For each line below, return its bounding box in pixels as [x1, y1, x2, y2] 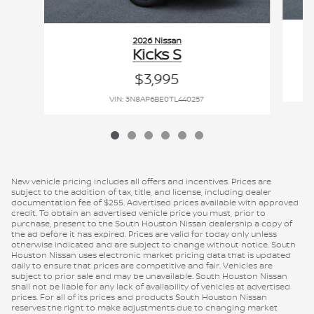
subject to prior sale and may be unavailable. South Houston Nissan [11, 269, 287, 282]
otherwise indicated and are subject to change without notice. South [11, 238, 296, 250]
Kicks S [132, 44, 182, 65]
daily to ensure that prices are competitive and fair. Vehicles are [11, 259, 273, 271]
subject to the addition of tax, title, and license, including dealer [11, 185, 271, 198]
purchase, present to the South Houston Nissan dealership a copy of [11, 217, 292, 229]
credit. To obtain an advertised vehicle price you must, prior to [11, 206, 266, 219]
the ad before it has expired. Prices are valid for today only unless [11, 227, 277, 240]
